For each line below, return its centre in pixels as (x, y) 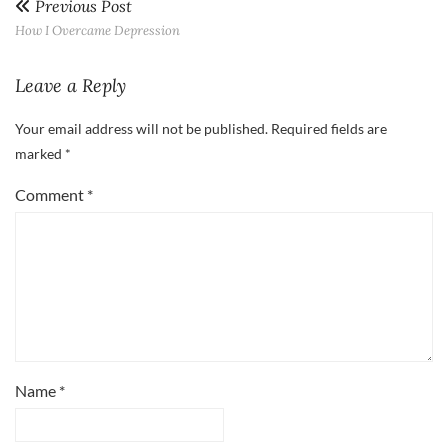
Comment (51, 194)
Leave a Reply (70, 85)
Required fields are (329, 128)
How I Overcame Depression (97, 30)
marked (40, 153)
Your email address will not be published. (141, 128)
